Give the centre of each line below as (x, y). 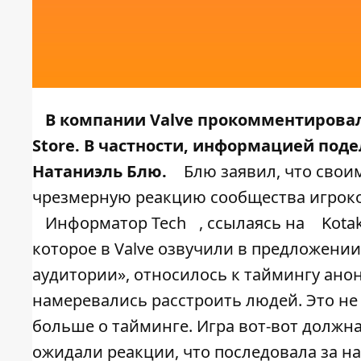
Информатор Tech (116, 223)
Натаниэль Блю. (100, 172)
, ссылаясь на (254, 223)
